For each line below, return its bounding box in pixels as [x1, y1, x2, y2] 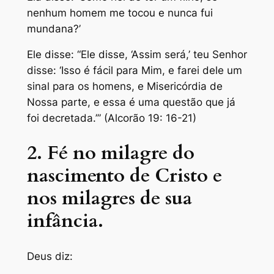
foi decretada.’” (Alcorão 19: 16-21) [26, 112, 196, 125]
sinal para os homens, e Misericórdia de [26, 80, 223, 93]
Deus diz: [26, 250, 73, 262]
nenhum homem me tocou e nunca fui [26, 6, 213, 19]
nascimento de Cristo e [26, 163, 222, 189]
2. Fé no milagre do [26, 140, 194, 166]
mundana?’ [26, 22, 81, 35]
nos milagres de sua [26, 185, 192, 212]
